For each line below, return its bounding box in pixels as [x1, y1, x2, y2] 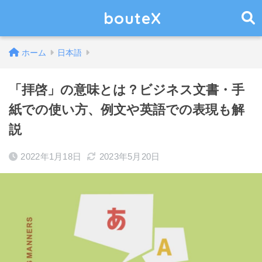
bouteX [103, 8, 161, 28]
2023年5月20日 [99, 151, 160, 161]
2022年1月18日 [20, 151, 82, 161]
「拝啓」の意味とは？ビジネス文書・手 [9, 82, 244, 97]
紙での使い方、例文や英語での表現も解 [9, 102, 244, 117]
